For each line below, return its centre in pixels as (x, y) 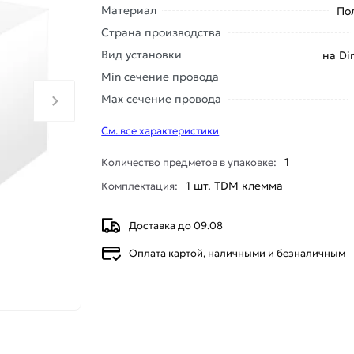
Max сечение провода (162, 99)
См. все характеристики (160, 131)
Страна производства (162, 32)
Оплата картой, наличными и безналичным (237, 253)
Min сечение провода (160, 77)
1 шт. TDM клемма (235, 186)
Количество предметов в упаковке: (189, 162)
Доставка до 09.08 (176, 226)
